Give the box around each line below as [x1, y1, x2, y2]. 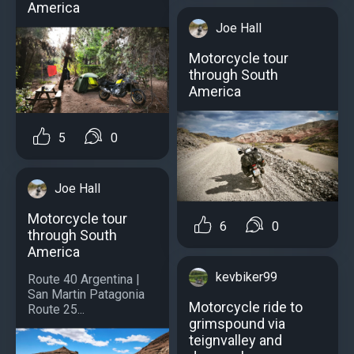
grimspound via [189, 314, 285, 332]
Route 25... [28, 302, 85, 318]
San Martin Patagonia [28, 287, 145, 303]
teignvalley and [189, 331, 282, 348]
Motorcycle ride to [189, 298, 303, 315]
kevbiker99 [216, 269, 277, 284]
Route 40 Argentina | [28, 272, 140, 288]
